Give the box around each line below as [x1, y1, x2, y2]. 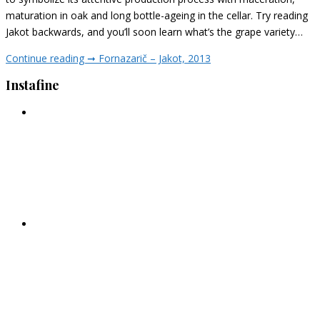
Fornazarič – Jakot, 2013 [99, 51, 211, 66]
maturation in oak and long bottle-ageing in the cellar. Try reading [6, 9, 308, 23]
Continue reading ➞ [6, 51, 99, 66]
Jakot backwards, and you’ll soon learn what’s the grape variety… [6, 25, 303, 39]
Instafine [6, 76, 59, 94]
